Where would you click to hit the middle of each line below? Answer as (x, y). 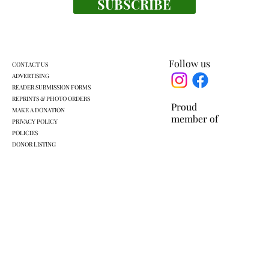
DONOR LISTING (34, 144)
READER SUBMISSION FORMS (51, 87)
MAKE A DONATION (38, 110)
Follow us (190, 63)
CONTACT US (30, 64)
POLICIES (25, 132)
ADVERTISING (30, 75)
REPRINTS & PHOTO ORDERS (51, 98)
